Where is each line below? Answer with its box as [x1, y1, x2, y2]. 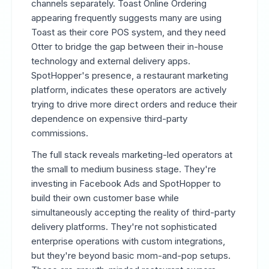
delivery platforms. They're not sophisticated [31, 221, 217, 232]
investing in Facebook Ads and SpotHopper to [31, 178, 221, 189]
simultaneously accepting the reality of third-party [31, 207, 235, 218]
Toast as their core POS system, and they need [31, 26, 226, 38]
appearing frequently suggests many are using [31, 12, 222, 23]
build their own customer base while [31, 192, 179, 204]
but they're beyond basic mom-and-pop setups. [31, 250, 231, 261]
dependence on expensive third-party [31, 113, 187, 124]
